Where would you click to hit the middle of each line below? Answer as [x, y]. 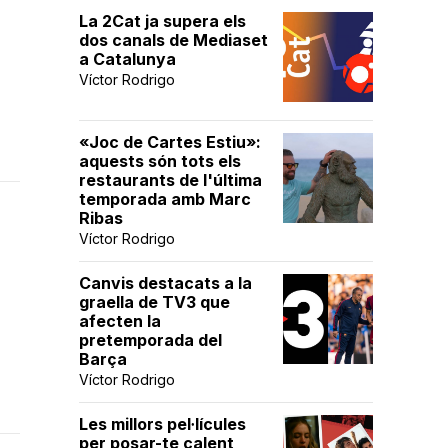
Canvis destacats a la [165, 283]
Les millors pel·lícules [162, 424]
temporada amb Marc [165, 199]
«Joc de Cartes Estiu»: [170, 142]
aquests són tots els [160, 161]
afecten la [120, 321]
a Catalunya [127, 59]
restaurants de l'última [170, 180]
